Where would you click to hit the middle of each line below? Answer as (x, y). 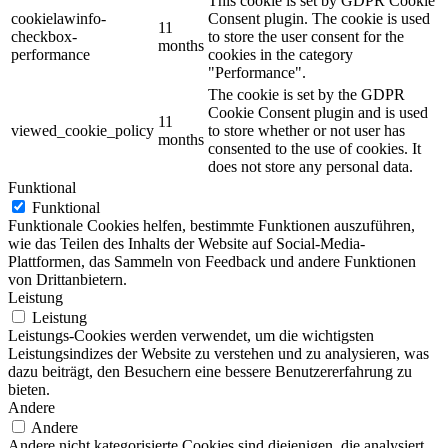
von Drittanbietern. (67, 279)
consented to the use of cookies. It (314, 148)
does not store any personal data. (310, 166)
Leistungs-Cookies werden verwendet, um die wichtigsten (191, 335)
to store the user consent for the (306, 36)
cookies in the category (280, 54)
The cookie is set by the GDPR (306, 94)
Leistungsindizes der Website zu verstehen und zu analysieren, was (218, 353)
